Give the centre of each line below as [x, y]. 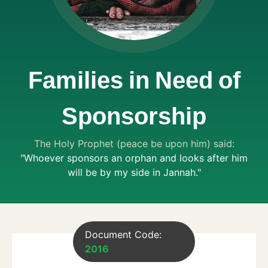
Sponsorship [134, 118]
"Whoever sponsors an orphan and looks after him [134, 158]
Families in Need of [134, 83]
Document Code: [123, 234]
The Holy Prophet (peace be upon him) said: [134, 144]
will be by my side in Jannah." [134, 172]
